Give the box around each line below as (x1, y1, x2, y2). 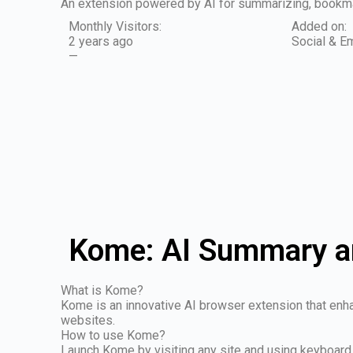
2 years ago (69, 34, 134, 49)
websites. (61, 313, 116, 328)
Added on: (291, 19, 347, 34)
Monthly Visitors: (69, 19, 162, 34)
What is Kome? (61, 283, 144, 298)
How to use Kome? (61, 328, 166, 343)
